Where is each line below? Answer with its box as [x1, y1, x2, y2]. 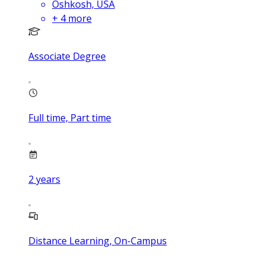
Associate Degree [28, 50, 106, 63]
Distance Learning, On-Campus [28, 234, 167, 248]
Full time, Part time [28, 111, 111, 125]
